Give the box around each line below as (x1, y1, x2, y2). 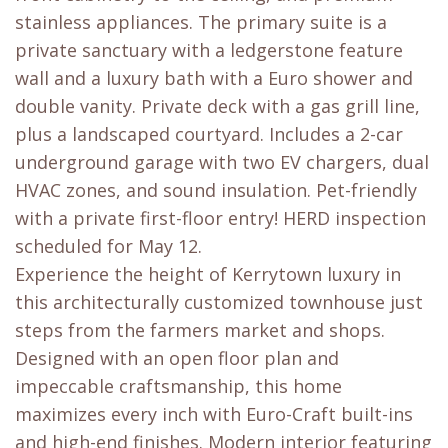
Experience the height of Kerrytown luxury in (15, 262, 401, 287)
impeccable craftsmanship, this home (15, 374, 342, 399)
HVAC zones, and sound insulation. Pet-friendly (15, 178, 417, 203)
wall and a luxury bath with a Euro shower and (15, 66, 413, 91)
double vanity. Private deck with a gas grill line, (15, 94, 420, 119)
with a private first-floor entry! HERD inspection (15, 206, 426, 231)
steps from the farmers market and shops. (15, 318, 385, 343)
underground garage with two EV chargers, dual (15, 150, 429, 175)
